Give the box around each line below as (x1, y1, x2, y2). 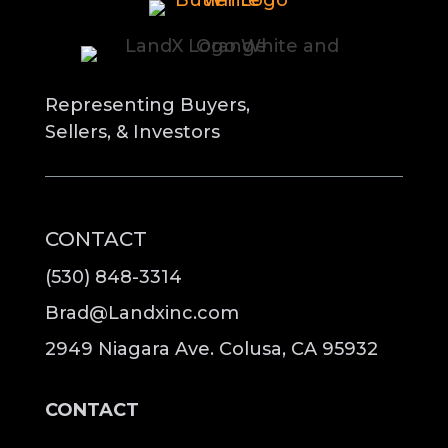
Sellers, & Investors (44, 121, 220, 143)
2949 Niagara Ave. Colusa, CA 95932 (44, 338, 378, 360)
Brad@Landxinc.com (44, 302, 239, 324)
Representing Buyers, (44, 94, 250, 116)
